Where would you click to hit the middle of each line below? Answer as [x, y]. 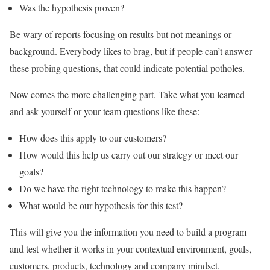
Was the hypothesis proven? [72, 8]
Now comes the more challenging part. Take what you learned [127, 95]
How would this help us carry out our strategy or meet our [129, 155]
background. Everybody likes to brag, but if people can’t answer [131, 51]
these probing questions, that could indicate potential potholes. [127, 68]
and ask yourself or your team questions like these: [106, 111]
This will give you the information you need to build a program [128, 232]
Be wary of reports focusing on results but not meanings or [121, 34]
